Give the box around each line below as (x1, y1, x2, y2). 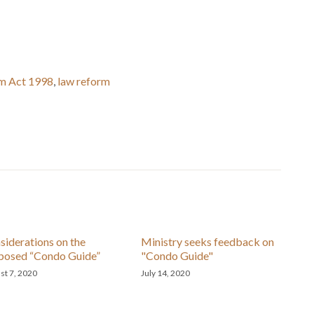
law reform (57, 74, 110, 88)
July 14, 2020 (141, 268, 191, 278)
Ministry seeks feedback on (141, 235, 275, 248)
